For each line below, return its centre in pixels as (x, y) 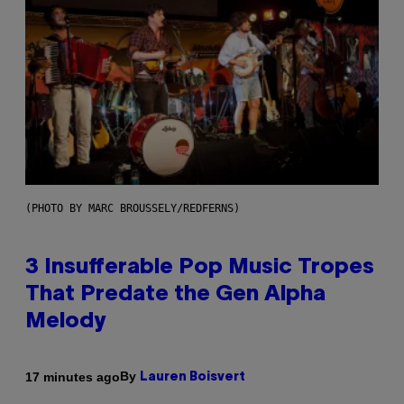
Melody (65, 322)
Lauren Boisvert (193, 378)
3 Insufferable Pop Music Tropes (200, 268)
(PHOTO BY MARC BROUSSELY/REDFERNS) (133, 209)
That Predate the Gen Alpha (175, 295)
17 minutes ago (73, 376)
